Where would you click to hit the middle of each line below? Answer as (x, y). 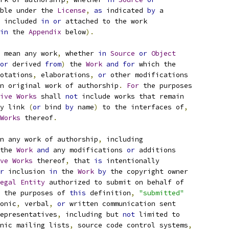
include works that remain (131, 96)
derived (27, 64)
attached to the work (104, 21)
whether (80, 53)
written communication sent (121, 204)
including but (92, 214)
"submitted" (162, 193)
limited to (157, 214)
